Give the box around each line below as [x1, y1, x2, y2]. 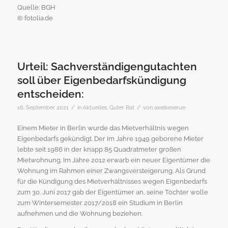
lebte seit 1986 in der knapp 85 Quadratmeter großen [17, 146, 181, 154]
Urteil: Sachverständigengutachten [17, 60, 197, 73]
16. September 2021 [17, 104, 69, 111]
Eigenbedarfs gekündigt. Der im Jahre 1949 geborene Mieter [17, 135, 204, 143]
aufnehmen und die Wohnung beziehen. [17, 210, 142, 218]
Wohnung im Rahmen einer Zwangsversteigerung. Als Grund [17, 167, 206, 175]
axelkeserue [154, 104, 185, 111]
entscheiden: [17, 88, 84, 101]
